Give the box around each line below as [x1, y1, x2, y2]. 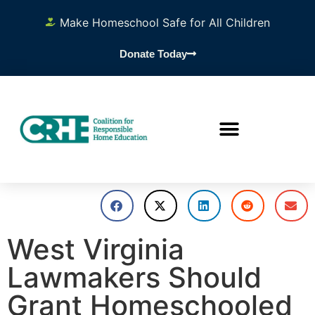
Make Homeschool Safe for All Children [59, 15, 270, 30]
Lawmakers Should [7, 260, 262, 295]
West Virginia [7, 232, 184, 266]
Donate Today [119, 48, 187, 60]
